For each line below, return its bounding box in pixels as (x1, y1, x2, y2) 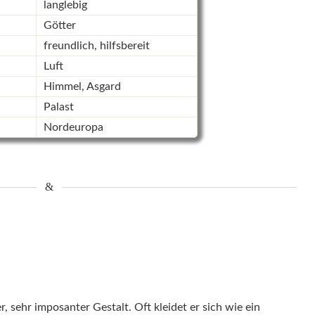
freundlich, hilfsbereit (43, 40, 150, 52)
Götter (43, 20, 76, 32)
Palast (43, 101, 74, 113)
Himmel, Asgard (43, 81, 121, 93)
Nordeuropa (43, 122, 103, 134)
